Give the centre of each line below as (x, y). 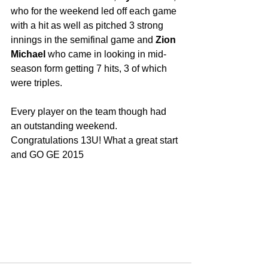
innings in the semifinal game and (83, 40)
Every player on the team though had (90, 112)
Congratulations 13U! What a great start (95, 140)
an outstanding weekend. (65, 126)
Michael (28, 54)
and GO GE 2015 (48, 155)
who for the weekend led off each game (95, 11)
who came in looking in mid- (106, 54)
